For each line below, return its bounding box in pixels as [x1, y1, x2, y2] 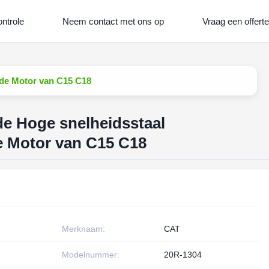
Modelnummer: [61, 250, 119, 259]
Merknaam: [61, 224, 105, 234]
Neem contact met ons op [62, 16, 164, 26]
